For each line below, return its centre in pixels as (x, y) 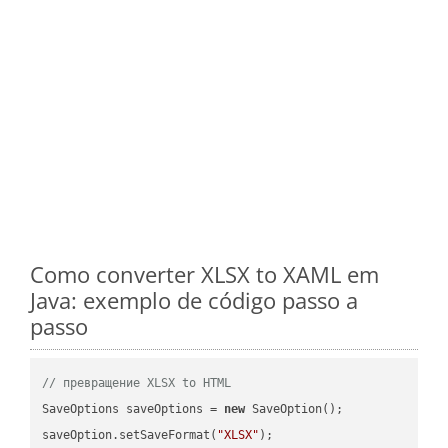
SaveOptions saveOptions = (133, 408)
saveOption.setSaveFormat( (130, 434)
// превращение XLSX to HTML (137, 382)
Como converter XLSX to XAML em (204, 273)
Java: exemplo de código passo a (194, 299)
